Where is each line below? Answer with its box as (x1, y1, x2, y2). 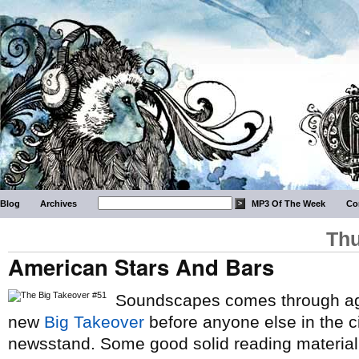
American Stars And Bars (8, 251, 274, 282)
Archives (40, 199, 78, 208)
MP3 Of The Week (252, 199, 326, 208)
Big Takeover (44, 313, 144, 331)
